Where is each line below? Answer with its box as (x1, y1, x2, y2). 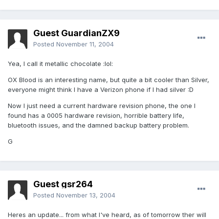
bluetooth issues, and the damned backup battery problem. (8, 121, 189, 130)
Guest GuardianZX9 (33, 28, 120, 39)
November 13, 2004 (56, 191, 115, 199)
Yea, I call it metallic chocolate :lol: (8, 60, 113, 68)
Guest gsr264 (33, 179, 93, 190)
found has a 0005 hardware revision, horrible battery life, (8, 111, 184, 120)
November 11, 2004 (56, 40, 114, 48)
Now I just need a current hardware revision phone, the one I (8, 102, 196, 110)
